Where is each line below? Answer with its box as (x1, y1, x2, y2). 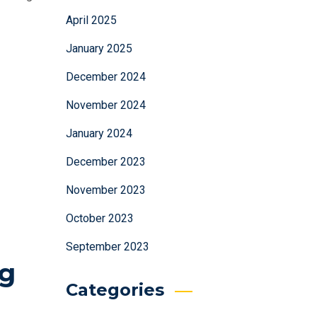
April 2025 (65, 13, 117, 27)
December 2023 (65, 155, 146, 168)
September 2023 (65, 240, 149, 253)
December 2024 (65, 70, 146, 83)
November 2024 (65, 98, 146, 112)
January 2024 (65, 127, 132, 140)
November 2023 (65, 183, 146, 197)
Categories (65, 279, 164, 300)
